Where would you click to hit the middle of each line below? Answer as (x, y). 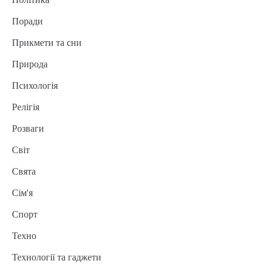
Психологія (35, 86)
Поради (27, 21)
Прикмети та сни (47, 43)
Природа (30, 64)
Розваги (28, 129)
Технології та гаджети (57, 257)
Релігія (26, 107)
